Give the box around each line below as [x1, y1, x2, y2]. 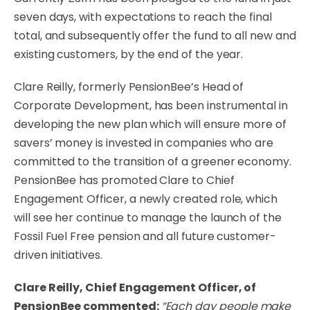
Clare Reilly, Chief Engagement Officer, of [14, 280, 257, 295]
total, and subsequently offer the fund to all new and [14, 28, 296, 44]
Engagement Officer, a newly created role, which [14, 191, 277, 207]
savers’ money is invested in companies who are [14, 135, 274, 151]
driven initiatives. [14, 247, 102, 263]
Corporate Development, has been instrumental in [14, 98, 288, 113]
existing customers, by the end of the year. [14, 46, 246, 62]
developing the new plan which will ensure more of [14, 116, 286, 132]
